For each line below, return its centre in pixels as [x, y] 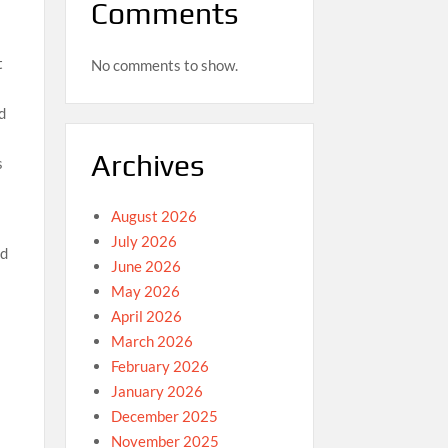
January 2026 [156, 391]
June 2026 [145, 266]
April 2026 [146, 316]
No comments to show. [164, 64]
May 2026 [145, 291]
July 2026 [143, 241]
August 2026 [153, 216]
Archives [147, 165]
